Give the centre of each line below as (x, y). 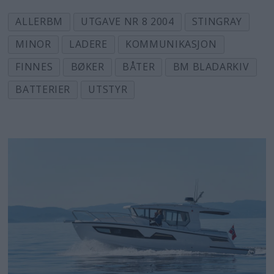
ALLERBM (39, 22)
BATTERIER (43, 90)
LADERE (88, 44)
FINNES (34, 67)
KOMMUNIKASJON (171, 44)
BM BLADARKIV (211, 67)
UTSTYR (108, 90)
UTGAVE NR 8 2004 (128, 22)
